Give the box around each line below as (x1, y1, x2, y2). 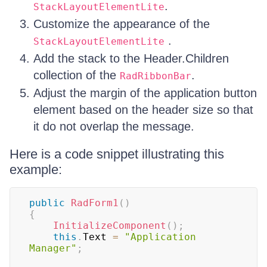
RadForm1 (71, 197, 119, 209)
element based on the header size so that (33, 103, 253, 116)
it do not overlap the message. (33, 119, 194, 133)
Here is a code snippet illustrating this (10, 146, 224, 162)
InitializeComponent (53, 219, 166, 231)
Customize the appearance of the (33, 17, 210, 30)
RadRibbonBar (120, 70, 191, 82)
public (29, 197, 65, 209)
